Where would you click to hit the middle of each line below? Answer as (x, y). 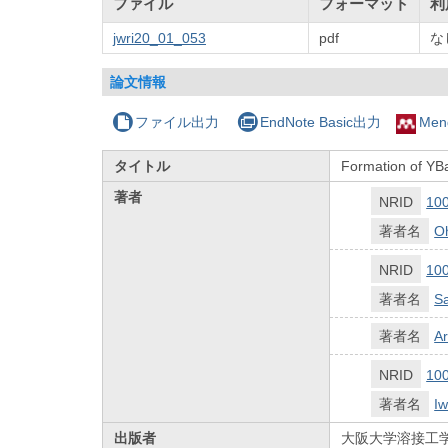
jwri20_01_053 (159, 37)
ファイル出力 (177, 121)
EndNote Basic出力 (320, 121)
